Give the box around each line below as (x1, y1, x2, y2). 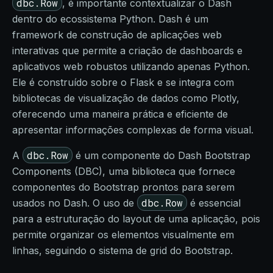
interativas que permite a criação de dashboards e (12, 44, 243, 57)
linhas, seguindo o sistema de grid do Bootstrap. (12, 244, 233, 257)
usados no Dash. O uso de (12, 197, 137, 209)
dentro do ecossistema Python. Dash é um (12, 13, 208, 25)
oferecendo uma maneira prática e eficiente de (12, 108, 228, 120)
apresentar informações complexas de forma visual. (12, 124, 253, 136)
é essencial (187, 197, 241, 209)
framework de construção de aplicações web (12, 29, 222, 41)
